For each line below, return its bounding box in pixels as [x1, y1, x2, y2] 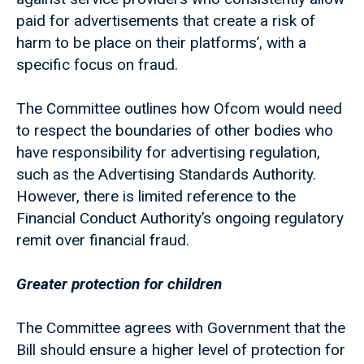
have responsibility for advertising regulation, [16, 143, 320, 162]
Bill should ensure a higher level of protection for [16, 340, 345, 360]
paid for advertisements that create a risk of [16, 11, 315, 31]
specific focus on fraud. [16, 55, 178, 75]
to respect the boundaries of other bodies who [16, 121, 333, 141]
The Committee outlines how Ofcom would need [16, 99, 342, 119]
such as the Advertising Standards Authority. [16, 165, 316, 184]
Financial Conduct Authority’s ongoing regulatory [16, 209, 344, 228]
